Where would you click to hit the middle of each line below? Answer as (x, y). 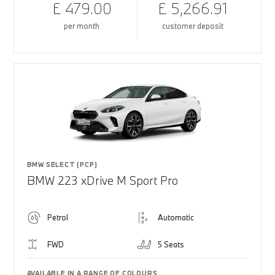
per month (82, 26)
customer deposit (193, 26)
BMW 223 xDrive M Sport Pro (102, 180)
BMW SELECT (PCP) (62, 165)
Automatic (176, 217)
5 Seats (171, 244)
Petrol (57, 217)
